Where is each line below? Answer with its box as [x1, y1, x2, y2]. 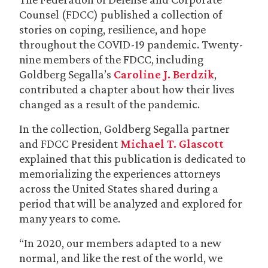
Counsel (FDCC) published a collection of [19, 8, 222, 21]
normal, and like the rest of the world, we [19, 251, 223, 264]
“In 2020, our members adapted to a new [19, 236, 221, 249]
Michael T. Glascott [120, 137, 224, 150]
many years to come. [19, 212, 120, 225]
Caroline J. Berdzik [114, 68, 214, 81]
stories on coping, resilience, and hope [19, 23, 206, 36]
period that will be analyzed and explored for [19, 197, 242, 210]
